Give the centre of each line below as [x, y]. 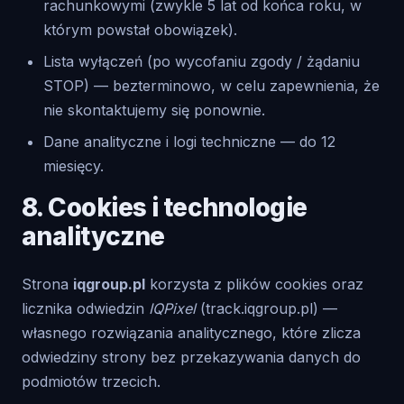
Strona [47, 284]
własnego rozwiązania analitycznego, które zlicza [191, 333]
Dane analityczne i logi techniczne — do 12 [189, 142]
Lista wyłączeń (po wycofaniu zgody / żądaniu [202, 61]
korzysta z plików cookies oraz [254, 284]
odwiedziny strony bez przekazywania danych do [191, 357]
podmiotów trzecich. [91, 381]
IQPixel [172, 308]
